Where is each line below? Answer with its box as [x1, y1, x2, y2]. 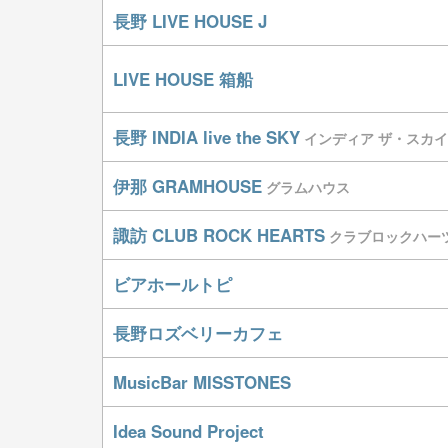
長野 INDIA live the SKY [113, 125, 300, 149]
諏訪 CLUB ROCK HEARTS [113, 223, 325, 247]
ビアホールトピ [113, 272, 232, 296]
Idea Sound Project [113, 419, 264, 443]
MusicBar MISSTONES [113, 370, 291, 394]
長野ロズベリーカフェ [113, 321, 283, 345]
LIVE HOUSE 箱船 [113, 67, 253, 91]
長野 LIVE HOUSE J [113, 9, 267, 33]
